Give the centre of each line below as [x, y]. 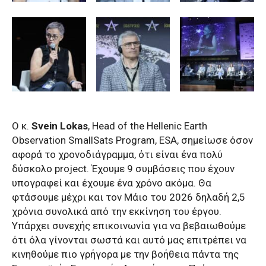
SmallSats [91, 140]
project [71, 168]
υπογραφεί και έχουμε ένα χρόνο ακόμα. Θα [112, 183]
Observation [39, 140]
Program [135, 140]
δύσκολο [33, 168]
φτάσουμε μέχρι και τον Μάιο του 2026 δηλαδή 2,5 [129, 197]
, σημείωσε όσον [215, 140]
